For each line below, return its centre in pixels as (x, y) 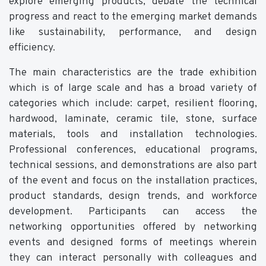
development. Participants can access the (133, 212)
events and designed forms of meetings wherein (133, 243)
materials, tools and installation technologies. (133, 134)
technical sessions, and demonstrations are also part (133, 165)
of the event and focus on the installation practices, (133, 181)
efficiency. (32, 48)
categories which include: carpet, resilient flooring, (133, 104)
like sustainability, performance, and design (133, 32)
